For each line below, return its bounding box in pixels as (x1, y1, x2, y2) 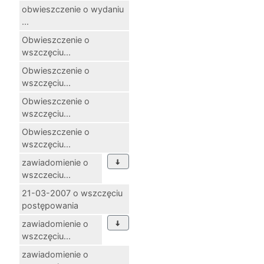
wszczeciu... (22, 169, 71, 180)
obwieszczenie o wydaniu (22, 4, 124, 14)
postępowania (22, 200, 78, 210)
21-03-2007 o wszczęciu (22, 187, 123, 198)
